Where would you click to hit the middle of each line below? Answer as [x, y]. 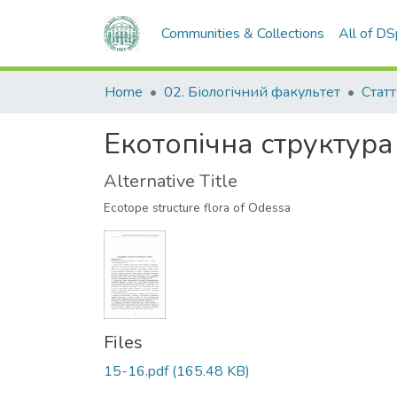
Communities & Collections [243, 34]
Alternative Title [171, 181]
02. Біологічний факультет [252, 92]
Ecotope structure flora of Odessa [197, 207]
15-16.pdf [136, 371]
